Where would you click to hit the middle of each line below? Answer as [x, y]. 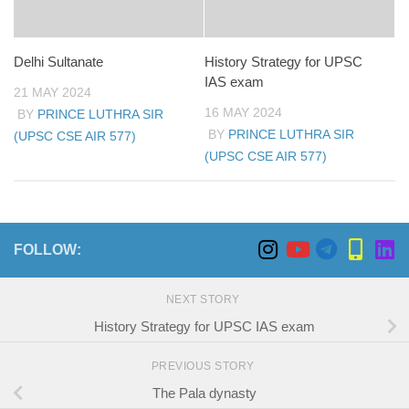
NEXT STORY [204, 300]
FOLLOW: [47, 250]
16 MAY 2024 [243, 113]
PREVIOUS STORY [204, 367]
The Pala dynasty [204, 393]
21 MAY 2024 [52, 93]
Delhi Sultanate [58, 62]
